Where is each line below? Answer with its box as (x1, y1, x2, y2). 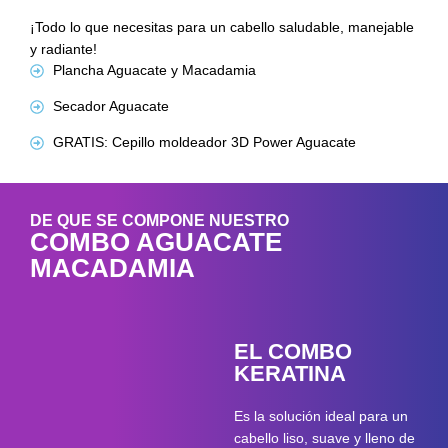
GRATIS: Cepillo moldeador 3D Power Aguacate (52, 134, 356, 151)
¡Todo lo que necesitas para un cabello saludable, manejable (30, 19, 414, 36)
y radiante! (30, 41, 97, 58)
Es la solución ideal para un (234, 408, 408, 425)
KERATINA (234, 361, 346, 387)
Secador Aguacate (52, 98, 169, 115)
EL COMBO (234, 339, 352, 365)
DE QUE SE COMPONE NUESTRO (30, 212, 289, 230)
